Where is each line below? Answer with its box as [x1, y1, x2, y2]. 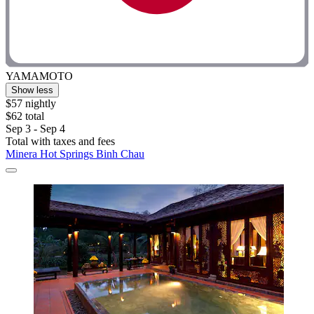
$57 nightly [6, 97, 56, 110]
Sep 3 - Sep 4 [6, 123, 65, 135]
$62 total [6, 110, 44, 123]
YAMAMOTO [6, 70, 73, 83]
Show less [11, 85, 53, 96]
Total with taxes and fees [6, 135, 115, 148]
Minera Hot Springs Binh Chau [6, 148, 144, 161]
